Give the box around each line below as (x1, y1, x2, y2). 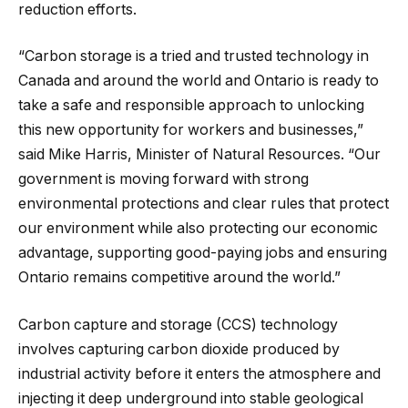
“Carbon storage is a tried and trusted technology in (18, 47, 369, 66)
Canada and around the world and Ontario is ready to (18, 72, 379, 90)
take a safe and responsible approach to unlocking (18, 97, 364, 115)
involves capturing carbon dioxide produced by (18, 340, 340, 358)
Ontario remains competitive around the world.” (18, 269, 341, 287)
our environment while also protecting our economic (18, 219, 378, 238)
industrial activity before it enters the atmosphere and (18, 364, 381, 382)
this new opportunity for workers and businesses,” (18, 121, 363, 139)
